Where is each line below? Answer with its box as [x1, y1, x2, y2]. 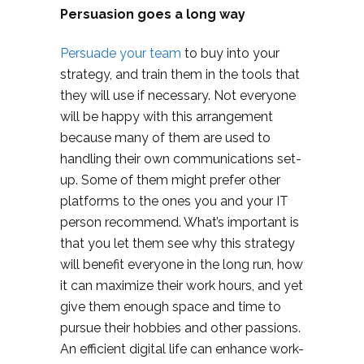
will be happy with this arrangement [60, 109, 273, 125]
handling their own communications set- [60, 151, 301, 167]
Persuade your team [60, 45, 181, 62]
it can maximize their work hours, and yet [60, 278, 303, 294]
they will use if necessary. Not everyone [60, 88, 296, 104]
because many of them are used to [60, 130, 271, 146]
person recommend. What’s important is [60, 214, 299, 231]
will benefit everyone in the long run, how [60, 257, 303, 273]
